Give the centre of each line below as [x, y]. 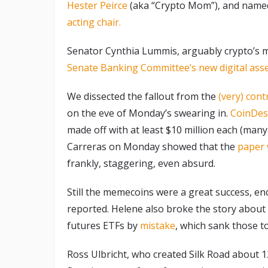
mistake [158, 226]
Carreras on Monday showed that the [152, 147]
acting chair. [94, 22]
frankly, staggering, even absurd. [141, 164]
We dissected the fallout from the [143, 97]
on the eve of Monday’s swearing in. [149, 113]
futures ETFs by [103, 226]
